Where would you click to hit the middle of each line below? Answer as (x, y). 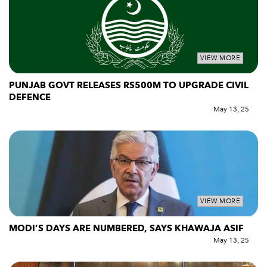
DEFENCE (30, 97)
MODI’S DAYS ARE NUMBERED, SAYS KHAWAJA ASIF (126, 228)
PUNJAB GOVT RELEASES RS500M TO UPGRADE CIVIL (129, 86)
